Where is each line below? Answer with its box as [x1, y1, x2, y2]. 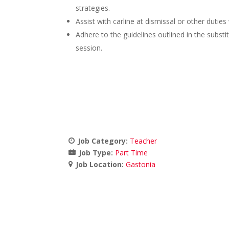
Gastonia [126, 159, 156, 169]
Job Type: [79, 148, 116, 157]
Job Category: [78, 136, 130, 146]
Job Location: [76, 159, 126, 169]
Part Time [115, 148, 148, 157]
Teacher [130, 136, 157, 146]
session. [76, 43, 103, 53]
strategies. [76, 3, 110, 13]
